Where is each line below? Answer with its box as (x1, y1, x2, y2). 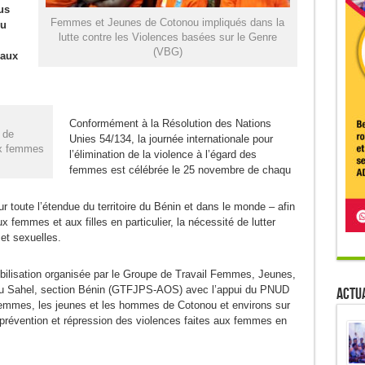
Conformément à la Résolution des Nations (68, 117, 271, 130)
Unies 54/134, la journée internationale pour (68, 133, 273, 145)
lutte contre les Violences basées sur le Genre (58, 31, 277, 43)
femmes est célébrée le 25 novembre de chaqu (68, 164, 291, 176)
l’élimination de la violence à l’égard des (68, 148, 257, 161)
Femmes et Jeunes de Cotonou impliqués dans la (51, 16, 284, 29)
